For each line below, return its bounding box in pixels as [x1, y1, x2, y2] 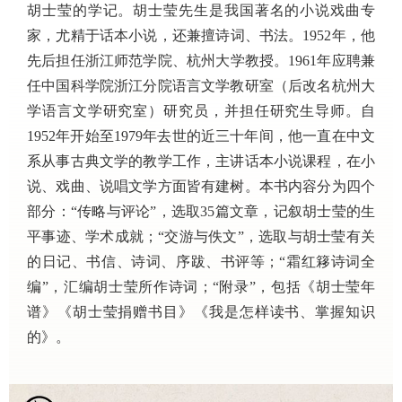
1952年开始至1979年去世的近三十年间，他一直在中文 [27, 128, 375, 144]
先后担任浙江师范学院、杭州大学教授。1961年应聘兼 [27, 53, 375, 68]
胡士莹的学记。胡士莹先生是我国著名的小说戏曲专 [27, 3, 375, 18]
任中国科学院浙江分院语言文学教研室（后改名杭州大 [27, 78, 375, 93]
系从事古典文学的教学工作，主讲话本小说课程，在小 [27, 153, 375, 169]
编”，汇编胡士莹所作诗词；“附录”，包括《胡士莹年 [27, 279, 375, 294]
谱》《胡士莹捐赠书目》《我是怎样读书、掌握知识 [27, 304, 375, 319]
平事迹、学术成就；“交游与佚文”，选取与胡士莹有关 [27, 229, 375, 244]
